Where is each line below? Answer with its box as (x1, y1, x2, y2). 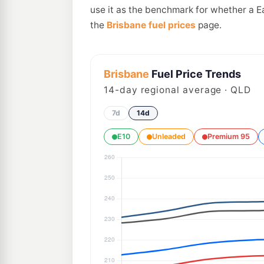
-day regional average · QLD (114, 84, 251, 95)
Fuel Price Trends (149, 68, 241, 80)
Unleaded (152, 132, 186, 141)
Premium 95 (207, 132, 250, 141)
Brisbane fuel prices (107, 19, 196, 31)
